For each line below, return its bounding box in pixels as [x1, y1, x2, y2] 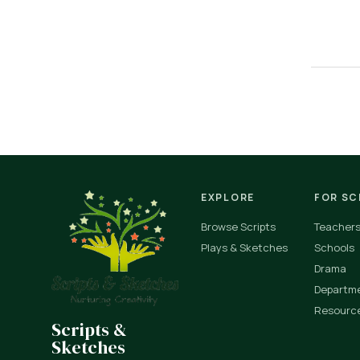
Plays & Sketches [201, 239, 288, 255]
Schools [314, 239, 355, 255]
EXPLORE [201, 190, 255, 204]
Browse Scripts [201, 219, 276, 234]
